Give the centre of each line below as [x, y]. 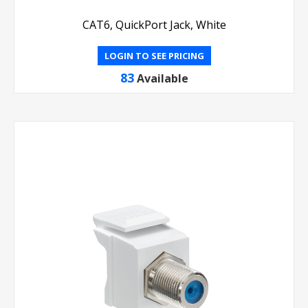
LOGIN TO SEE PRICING [154, 55]
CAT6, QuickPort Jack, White [154, 24]
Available [162, 78]
